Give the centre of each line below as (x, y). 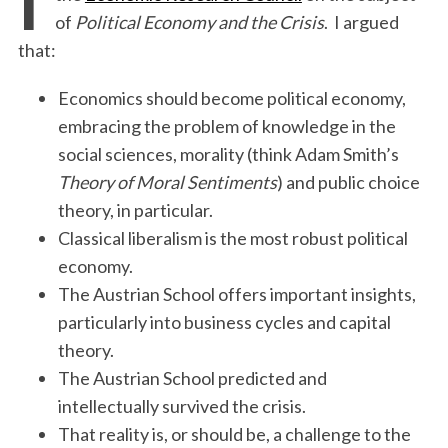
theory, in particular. (135, 210)
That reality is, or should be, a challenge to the (234, 434)
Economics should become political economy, (231, 98)
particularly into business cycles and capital (224, 322)
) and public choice (348, 182)
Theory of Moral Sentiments (167, 182)
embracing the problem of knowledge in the (226, 126)
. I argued (361, 22)
